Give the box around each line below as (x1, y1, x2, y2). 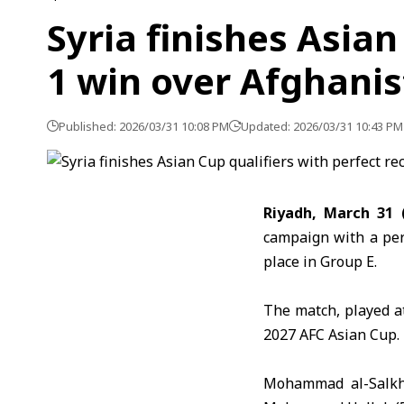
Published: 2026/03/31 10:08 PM (59, 118, 229, 134)
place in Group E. (263, 252, 377, 271)
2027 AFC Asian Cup (263, 325, 397, 344)
